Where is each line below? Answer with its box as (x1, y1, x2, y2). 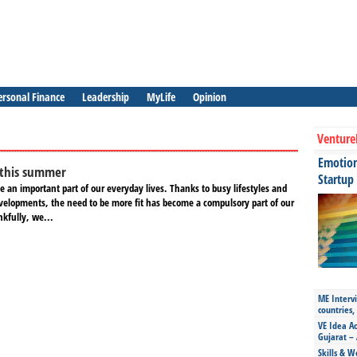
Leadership (82, 89, 129, 104)
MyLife (147, 89, 175, 104)
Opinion (193, 89, 226, 104)
